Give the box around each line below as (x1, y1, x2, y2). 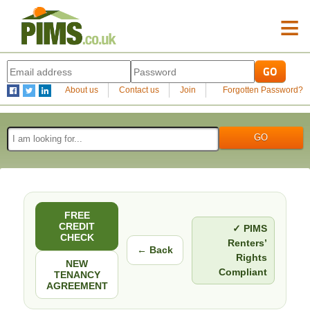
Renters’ (228, 237, 267, 248)
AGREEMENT (46, 280, 108, 291)
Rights (236, 251, 267, 263)
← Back (137, 244, 173, 256)
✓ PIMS (232, 222, 267, 234)
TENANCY (53, 268, 100, 280)
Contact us (118, 85, 159, 95)
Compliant (219, 266, 267, 277)
